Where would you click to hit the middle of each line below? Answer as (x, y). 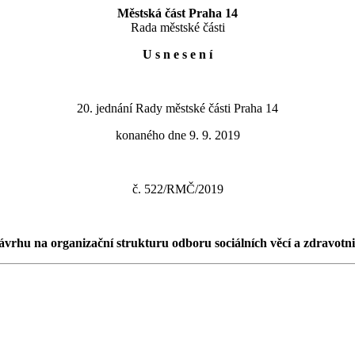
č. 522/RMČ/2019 (177, 189)
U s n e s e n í (177, 54)
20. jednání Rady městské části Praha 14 (177, 108)
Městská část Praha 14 (177, 13)
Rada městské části (177, 27)
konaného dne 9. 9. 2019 (177, 135)
